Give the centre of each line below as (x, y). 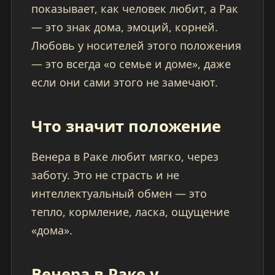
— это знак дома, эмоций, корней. (124, 27)
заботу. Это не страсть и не (105, 175)
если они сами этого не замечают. (124, 83)
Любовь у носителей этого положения (136, 46)
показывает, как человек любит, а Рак (134, 9)
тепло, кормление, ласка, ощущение (130, 212)
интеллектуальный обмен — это (119, 194)
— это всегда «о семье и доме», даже (131, 64)
